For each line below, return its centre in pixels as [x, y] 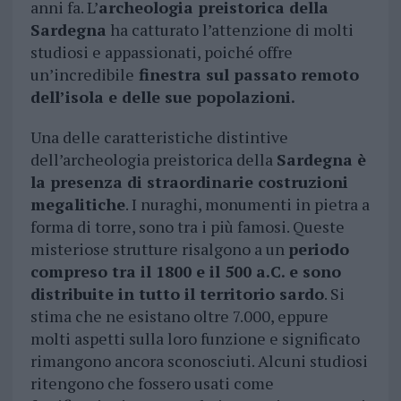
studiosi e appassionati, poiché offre [161, 52]
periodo [318, 249]
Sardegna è [321, 160]
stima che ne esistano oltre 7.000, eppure [179, 316]
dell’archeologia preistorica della [153, 160]
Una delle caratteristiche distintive [159, 137]
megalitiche [77, 205]
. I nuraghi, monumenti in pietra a [247, 205]
